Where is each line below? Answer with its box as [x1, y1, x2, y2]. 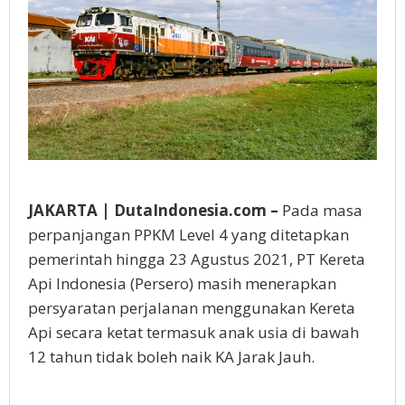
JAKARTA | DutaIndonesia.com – [28, 200, 278, 221]
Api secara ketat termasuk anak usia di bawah [28, 322, 359, 344]
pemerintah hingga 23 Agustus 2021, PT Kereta [28, 249, 365, 270]
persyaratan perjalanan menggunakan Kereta [28, 297, 355, 319]
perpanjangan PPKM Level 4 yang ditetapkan [28, 224, 349, 246]
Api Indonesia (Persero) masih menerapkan [28, 273, 336, 295]
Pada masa [278, 200, 363, 221]
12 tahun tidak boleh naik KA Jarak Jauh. [28, 346, 315, 368]
